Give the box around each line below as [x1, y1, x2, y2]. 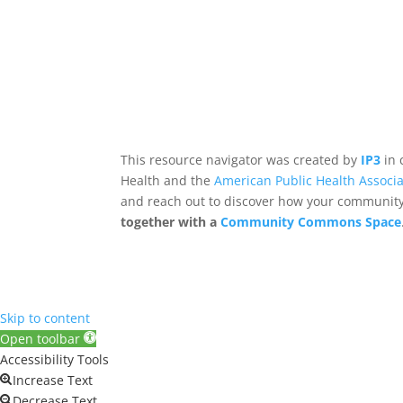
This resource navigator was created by [121, 150, 362, 168]
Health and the [121, 171, 215, 189]
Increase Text [13, 372, 93, 390]
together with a [121, 212, 221, 230]
